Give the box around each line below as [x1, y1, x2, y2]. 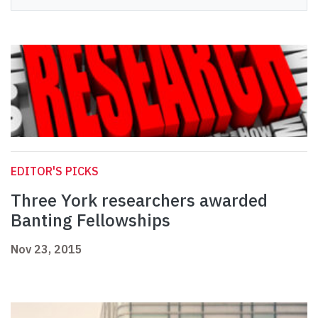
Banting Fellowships [11, 209, 170, 232]
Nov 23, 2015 [11, 242, 82, 257]
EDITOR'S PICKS [11, 164, 99, 179]
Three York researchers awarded [11, 189, 268, 212]
